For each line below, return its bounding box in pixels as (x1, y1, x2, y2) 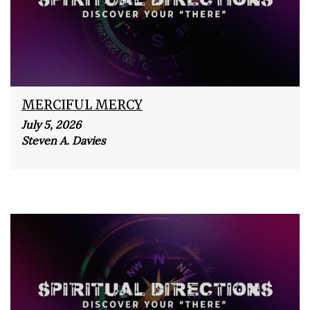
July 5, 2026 (21, 117, 81, 131)
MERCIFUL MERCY (21, 96, 143, 113)
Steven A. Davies (21, 133, 105, 147)
